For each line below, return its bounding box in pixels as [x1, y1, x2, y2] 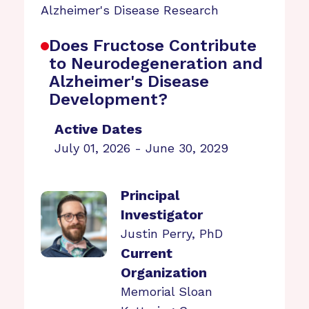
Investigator [121, 206, 203, 223]
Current [121, 245, 173, 261]
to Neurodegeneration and [49, 54, 263, 73]
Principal [121, 187, 180, 203]
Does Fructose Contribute [49, 36, 257, 55]
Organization [121, 264, 208, 281]
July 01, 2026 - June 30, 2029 [54, 141, 229, 155]
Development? [49, 90, 168, 109]
